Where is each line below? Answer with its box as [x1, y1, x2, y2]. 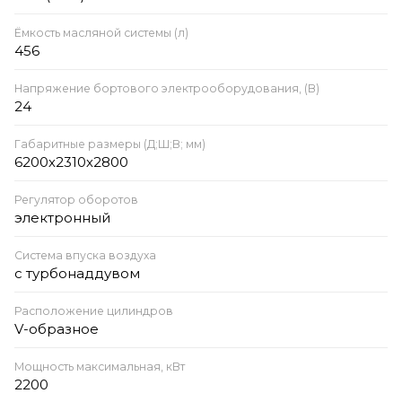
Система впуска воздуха [14, 248, 156, 262]
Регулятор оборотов [14, 192, 138, 206]
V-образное [14, 319, 99, 337]
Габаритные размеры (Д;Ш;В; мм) [14, 136, 205, 151]
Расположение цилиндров [14, 303, 173, 318]
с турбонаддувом [14, 264, 140, 282]
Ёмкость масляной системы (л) [14, 25, 188, 39]
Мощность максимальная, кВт [14, 359, 185, 373]
